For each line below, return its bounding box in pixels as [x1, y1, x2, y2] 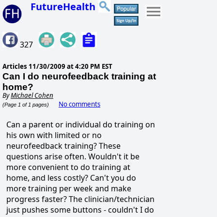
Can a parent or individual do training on [6, 119, 155, 130]
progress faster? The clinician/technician [6, 194, 155, 205]
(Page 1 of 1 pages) [2, 102, 49, 108]
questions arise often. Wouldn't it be [6, 151, 139, 162]
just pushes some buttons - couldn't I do [6, 204, 154, 216]
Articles [2, 62, 29, 71]
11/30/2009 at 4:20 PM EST [29, 62, 112, 71]
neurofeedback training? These [6, 140, 121, 152]
